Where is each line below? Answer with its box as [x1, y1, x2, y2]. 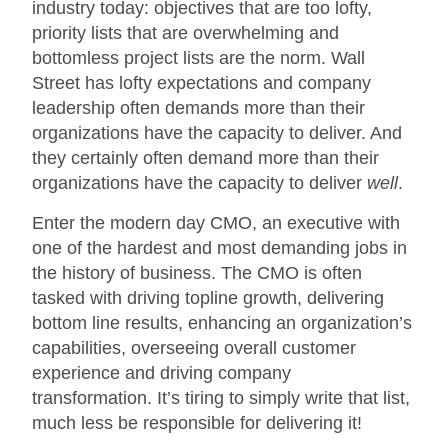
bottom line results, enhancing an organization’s [32, 312, 413, 333]
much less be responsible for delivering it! [32, 412, 363, 433]
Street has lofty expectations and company [32, 73, 372, 94]
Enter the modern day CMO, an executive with [32, 212, 401, 233]
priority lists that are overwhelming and [32, 23, 340, 44]
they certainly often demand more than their [32, 148, 380, 169]
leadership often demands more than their [32, 98, 366, 119]
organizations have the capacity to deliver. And [32, 123, 403, 144]
